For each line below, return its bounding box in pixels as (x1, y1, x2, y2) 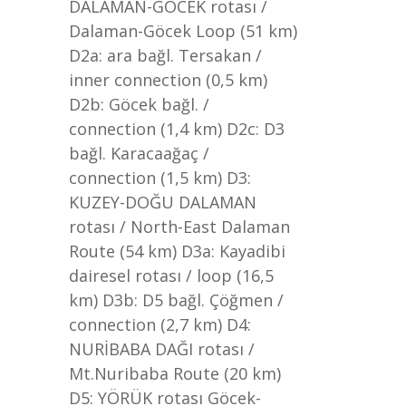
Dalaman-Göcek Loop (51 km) (69, 20, 297, 42)
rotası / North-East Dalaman (69, 216, 290, 237)
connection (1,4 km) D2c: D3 (69, 118, 285, 140)
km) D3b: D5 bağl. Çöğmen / (69, 289, 284, 311)
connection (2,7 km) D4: (69, 314, 251, 335)
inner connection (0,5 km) (69, 69, 267, 91)
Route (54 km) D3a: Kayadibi (69, 240, 285, 262)
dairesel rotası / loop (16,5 (69, 265, 274, 286)
